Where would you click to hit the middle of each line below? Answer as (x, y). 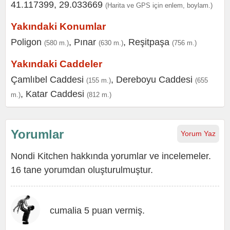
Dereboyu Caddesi (154, 80)
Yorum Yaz (198, 133)
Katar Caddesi (55, 94)
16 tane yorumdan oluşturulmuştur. (82, 170)
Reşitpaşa (149, 42)
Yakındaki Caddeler (56, 64)
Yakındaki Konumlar (58, 26)
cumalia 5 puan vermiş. (97, 210)
